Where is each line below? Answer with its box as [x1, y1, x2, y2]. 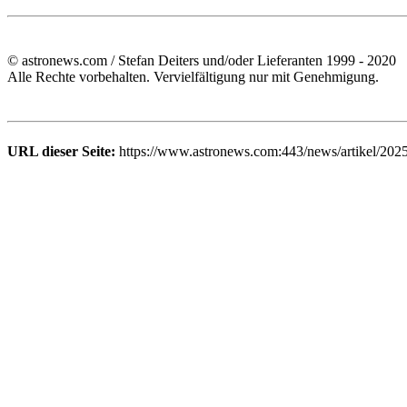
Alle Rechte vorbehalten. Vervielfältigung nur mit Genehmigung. [7, 69, 379, 84]
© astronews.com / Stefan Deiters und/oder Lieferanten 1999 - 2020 [7, 53, 396, 68]
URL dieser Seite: [7, 144, 115, 159]
